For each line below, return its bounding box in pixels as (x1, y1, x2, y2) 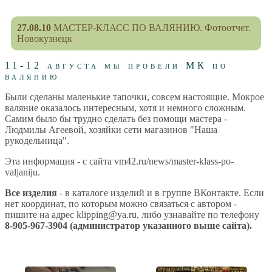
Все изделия (5, 187, 57, 198)
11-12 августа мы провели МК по (5, 59, 228, 70)
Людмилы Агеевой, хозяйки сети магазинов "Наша (5, 124, 217, 135)
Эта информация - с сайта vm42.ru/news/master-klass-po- (5, 155, 234, 166)
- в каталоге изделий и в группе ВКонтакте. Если (57, 187, 264, 198)
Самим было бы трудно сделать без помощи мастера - (5, 113, 227, 124)
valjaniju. (5, 166, 40, 177)
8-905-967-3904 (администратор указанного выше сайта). (5, 220, 252, 231)
